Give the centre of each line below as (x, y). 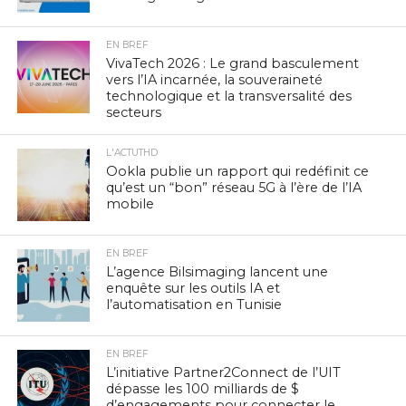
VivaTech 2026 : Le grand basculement (233, 64)
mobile (130, 204)
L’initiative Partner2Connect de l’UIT (224, 373)
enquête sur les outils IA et (193, 289)
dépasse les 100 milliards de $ (203, 389)
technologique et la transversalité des (229, 97)
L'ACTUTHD (132, 153)
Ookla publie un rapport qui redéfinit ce (238, 172)
